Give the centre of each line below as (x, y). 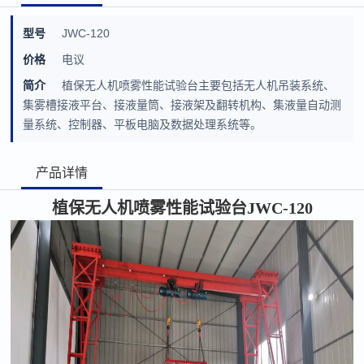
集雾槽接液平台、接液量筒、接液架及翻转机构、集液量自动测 (182, 105)
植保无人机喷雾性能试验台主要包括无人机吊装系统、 (199, 85)
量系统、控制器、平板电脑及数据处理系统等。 (143, 124)
